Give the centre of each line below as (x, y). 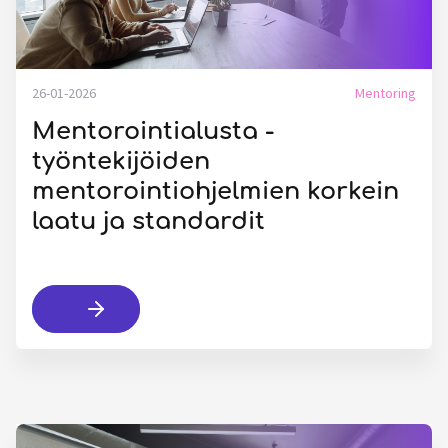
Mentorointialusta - (153, 131)
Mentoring (385, 93)
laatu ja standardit (148, 221)
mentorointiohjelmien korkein (215, 191)
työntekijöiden (121, 161)
